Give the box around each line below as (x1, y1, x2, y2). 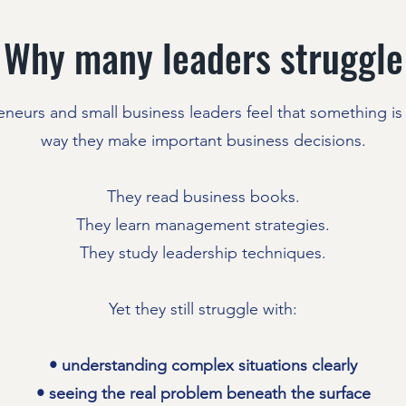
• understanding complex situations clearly (49, 355, 357, 375)
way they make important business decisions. (40, 130, 366, 150)
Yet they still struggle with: (109, 299, 297, 319)
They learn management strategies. (76, 215, 330, 235)
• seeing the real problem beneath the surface (35, 383, 371, 403)
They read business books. (106, 187, 300, 207)
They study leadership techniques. (80, 243, 326, 263)
